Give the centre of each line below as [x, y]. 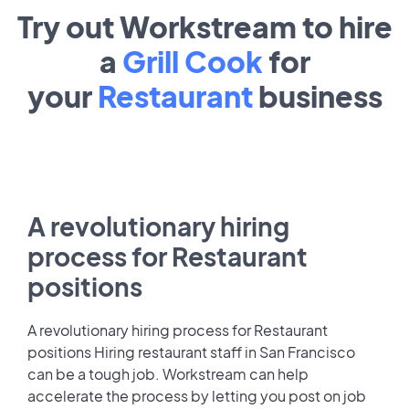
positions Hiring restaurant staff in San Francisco [191, 351]
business [317, 96]
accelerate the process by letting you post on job [197, 395]
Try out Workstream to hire [204, 27]
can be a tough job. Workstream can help [168, 373]
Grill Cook [192, 62]
